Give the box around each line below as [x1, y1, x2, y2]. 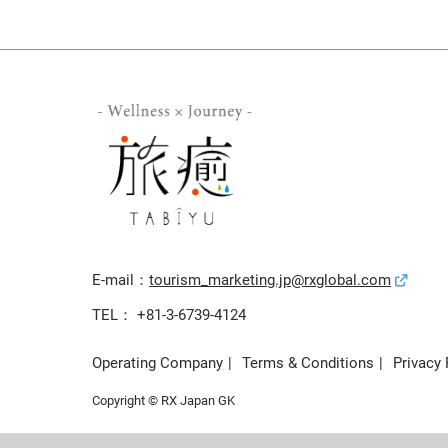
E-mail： [92, 271, 149, 290]
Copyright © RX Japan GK [92, 393, 235, 409]
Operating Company [92, 354, 223, 373]
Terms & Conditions [242, 354, 374, 373]
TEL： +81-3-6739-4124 [92, 306, 246, 325]
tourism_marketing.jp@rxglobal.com [149, 271, 391, 290]
